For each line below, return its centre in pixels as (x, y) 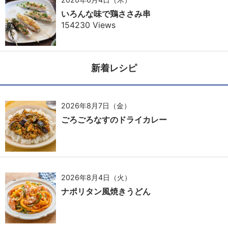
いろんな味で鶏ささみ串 (106, 14)
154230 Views (88, 25)
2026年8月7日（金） (96, 106)
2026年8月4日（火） (96, 178)
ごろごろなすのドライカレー (114, 120)
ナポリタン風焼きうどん (106, 192)
